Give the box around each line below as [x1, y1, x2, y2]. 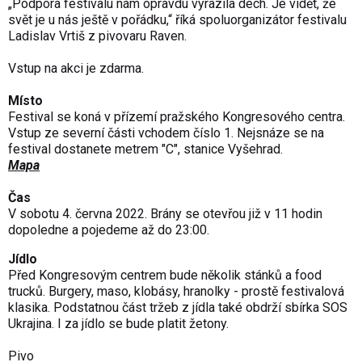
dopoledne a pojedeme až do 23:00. [8, 221, 209, 238]
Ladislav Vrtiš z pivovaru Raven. [8, 27, 187, 44]
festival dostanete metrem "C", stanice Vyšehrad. [8, 141, 283, 157]
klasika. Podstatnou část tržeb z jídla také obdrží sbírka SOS [8, 299, 347, 315]
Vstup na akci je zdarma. [8, 60, 144, 76]
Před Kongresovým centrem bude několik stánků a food [8, 267, 322, 283]
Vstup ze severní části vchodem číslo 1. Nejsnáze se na [8, 124, 324, 141]
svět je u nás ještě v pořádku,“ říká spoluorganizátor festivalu [8, 11, 347, 27]
